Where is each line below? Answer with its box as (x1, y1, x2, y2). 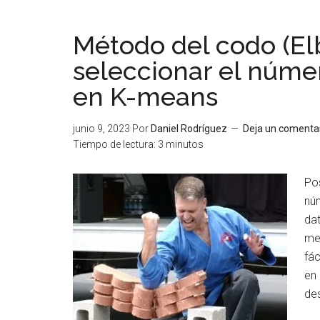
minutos (166, 139, 204, 150)
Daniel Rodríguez (151, 123, 227, 134)
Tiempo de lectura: (73, 139, 156, 150)
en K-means (73, 81, 218, 111)
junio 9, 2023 (73, 123, 130, 134)
